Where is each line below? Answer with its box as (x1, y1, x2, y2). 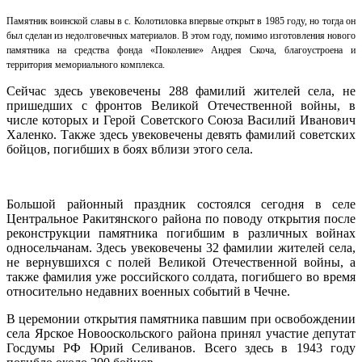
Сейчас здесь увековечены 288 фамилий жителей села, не (6, 83, 356, 98)
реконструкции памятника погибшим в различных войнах (6, 225, 356, 240)
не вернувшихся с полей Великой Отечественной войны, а (6, 255, 356, 269)
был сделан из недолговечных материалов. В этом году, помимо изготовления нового (6, 29, 356, 41)
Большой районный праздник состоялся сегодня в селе (6, 196, 356, 211)
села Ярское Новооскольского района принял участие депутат (6, 326, 356, 340)
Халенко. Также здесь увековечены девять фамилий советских (6, 127, 356, 141)
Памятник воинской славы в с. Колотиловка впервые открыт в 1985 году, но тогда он (6, 15, 356, 27)
